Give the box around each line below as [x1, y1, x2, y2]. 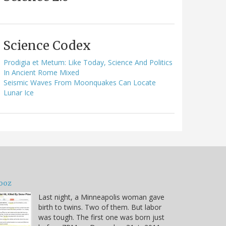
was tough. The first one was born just [38, 212, 164, 222]
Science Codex [3, 37, 91, 53]
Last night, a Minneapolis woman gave [38, 192, 164, 202]
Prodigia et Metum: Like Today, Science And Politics [4, 57, 173, 67]
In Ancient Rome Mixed [4, 67, 79, 77]
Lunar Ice [4, 87, 34, 97]
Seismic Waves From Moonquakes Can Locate [4, 77, 156, 87]
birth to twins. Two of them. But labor [38, 202, 161, 212]
